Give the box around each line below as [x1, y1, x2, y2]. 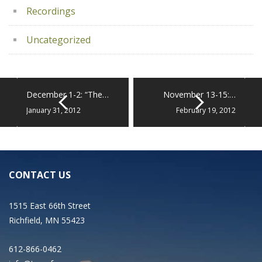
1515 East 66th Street [9, 200, 91, 211]
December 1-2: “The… [26, 89, 109, 100]
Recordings [26, 5, 75, 18]
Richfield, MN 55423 [9, 215, 85, 226]
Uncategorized [26, 33, 91, 46]
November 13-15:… [163, 89, 236, 100]
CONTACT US [9, 168, 71, 181]
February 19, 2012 [176, 105, 236, 115]
